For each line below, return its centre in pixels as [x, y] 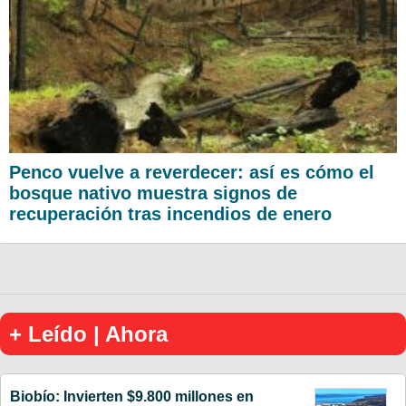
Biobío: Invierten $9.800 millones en [132, 396]
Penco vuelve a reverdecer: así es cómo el [192, 172]
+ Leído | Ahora [88, 333]
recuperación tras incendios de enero [170, 213]
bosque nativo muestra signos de [153, 193]
